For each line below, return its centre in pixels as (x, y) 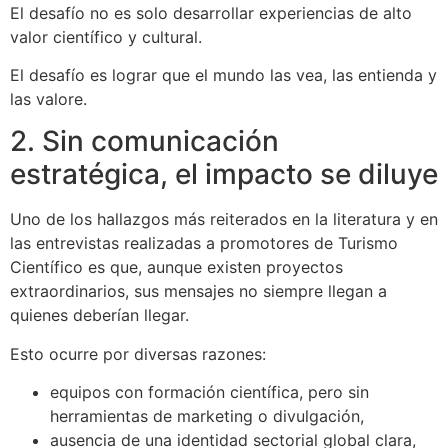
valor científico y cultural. (106, 36)
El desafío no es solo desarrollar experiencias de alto (211, 12)
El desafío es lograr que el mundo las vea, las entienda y (223, 74)
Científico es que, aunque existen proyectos (176, 267)
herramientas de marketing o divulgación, (207, 416)
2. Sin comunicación (144, 141)
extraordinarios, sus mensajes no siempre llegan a (198, 291)
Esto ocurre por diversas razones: (138, 353)
